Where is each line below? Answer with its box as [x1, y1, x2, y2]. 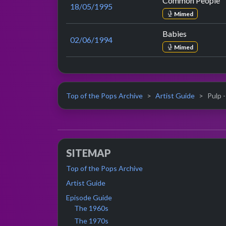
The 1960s [74, 204, 108, 213]
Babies [162, 29, 187, 39]
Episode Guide [66, 193, 112, 202]
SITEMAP [66, 147, 111, 159]
